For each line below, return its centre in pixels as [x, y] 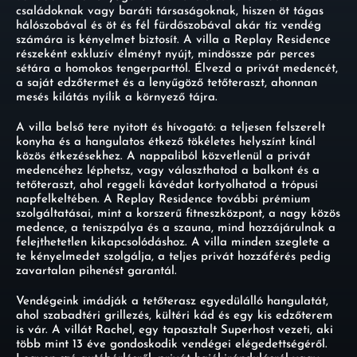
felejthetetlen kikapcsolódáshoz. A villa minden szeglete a [173, 243]
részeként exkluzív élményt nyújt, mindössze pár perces [165, 55]
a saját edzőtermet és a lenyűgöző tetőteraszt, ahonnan [167, 83]
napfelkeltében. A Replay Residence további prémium [163, 200]
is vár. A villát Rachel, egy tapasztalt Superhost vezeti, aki [175, 330]
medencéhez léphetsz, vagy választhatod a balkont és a [168, 171]
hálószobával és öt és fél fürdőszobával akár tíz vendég [169, 26]
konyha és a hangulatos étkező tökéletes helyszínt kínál [166, 142]
